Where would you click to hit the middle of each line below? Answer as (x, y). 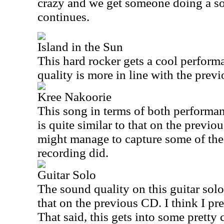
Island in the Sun (80, 47)
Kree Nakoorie (74, 97)
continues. (63, 17)
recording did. (73, 153)
